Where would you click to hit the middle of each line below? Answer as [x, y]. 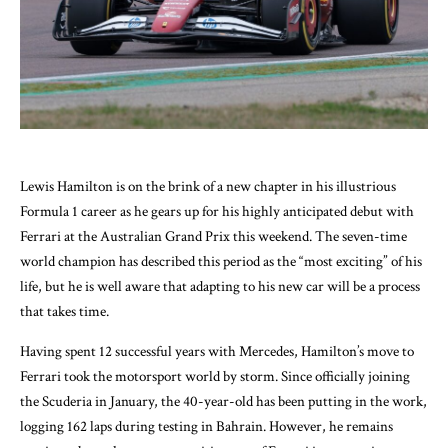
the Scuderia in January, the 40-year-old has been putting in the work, [223, 401]
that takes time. [64, 311]
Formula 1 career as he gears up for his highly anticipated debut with [217, 211]
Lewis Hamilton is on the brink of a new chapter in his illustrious [208, 186]
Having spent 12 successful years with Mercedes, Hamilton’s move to [217, 351]
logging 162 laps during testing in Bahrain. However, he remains [206, 426]
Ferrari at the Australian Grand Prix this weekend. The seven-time [213, 236]
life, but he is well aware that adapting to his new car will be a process [220, 286]
